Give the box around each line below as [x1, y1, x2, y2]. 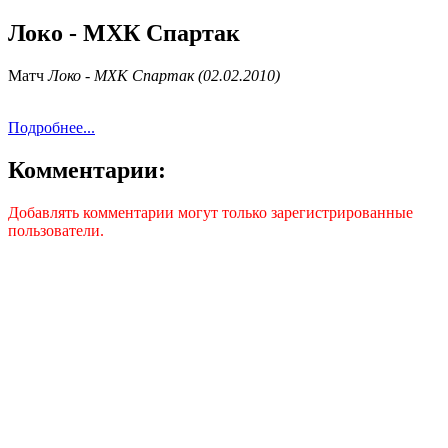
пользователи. [8, 221, 104, 239]
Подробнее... [8, 118, 95, 136]
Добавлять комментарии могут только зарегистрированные [8, 203, 413, 221]
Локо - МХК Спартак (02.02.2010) [48, 66, 280, 84]
